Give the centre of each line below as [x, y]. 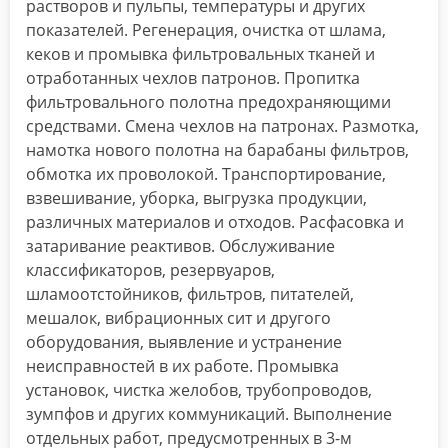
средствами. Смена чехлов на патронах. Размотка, [222, 126]
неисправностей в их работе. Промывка [182, 366]
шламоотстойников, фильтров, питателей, [190, 294]
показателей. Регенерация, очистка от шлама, [206, 30]
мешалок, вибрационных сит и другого [178, 318]
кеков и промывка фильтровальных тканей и [200, 54]
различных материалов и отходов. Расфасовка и [215, 222]
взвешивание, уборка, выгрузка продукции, [196, 198]
